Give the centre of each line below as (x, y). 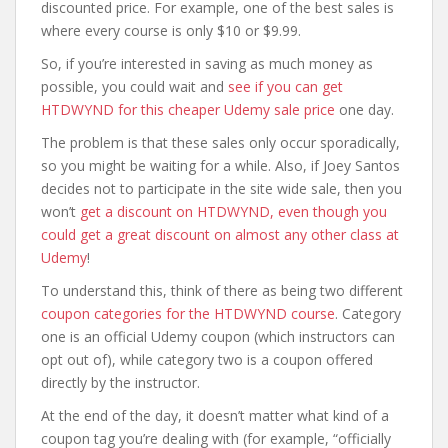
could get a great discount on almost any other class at (220, 234)
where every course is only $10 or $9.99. (171, 30)
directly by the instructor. (120, 382)
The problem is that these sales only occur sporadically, (220, 142)
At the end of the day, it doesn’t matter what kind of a (215, 415)
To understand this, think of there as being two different (222, 290)
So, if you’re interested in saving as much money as (207, 63)
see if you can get (285, 86)
